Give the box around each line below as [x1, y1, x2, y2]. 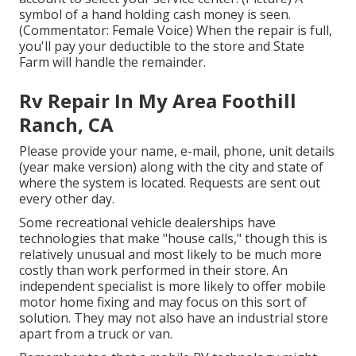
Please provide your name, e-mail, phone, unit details [19, 142, 335, 161]
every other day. [19, 190, 114, 208]
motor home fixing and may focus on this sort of [19, 293, 307, 311]
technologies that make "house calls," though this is [19, 230, 327, 248]
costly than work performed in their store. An [19, 261, 288, 280]
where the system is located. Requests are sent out [19, 174, 320, 192]
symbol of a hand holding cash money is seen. [19, 6, 291, 24]
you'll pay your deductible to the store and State [19, 37, 304, 56]
